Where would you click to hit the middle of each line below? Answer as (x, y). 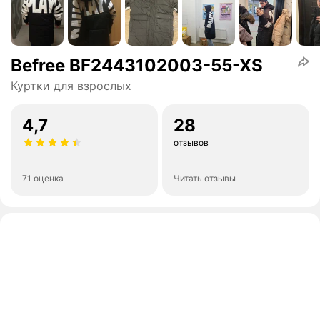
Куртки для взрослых (71, 86)
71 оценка (43, 179)
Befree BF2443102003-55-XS (137, 66)
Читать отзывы (205, 179)
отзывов (191, 143)
